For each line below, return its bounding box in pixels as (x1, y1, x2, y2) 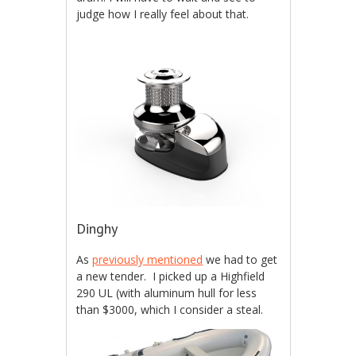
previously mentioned (92, 251, 203, 267)
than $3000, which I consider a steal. (76, 301, 264, 317)
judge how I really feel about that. (76, 6, 250, 22)
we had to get (203, 251, 278, 267)
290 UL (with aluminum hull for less (76, 284, 257, 300)
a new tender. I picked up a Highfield (76, 268, 265, 284)
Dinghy (76, 219, 118, 238)
